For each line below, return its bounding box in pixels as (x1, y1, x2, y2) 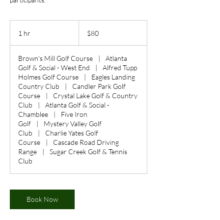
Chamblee (18, 110, 48, 118)
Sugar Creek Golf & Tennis (50, 147, 128, 156)
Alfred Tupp (103, 63, 137, 72)
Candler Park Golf (72, 82, 126, 90)
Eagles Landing (91, 73, 136, 81)
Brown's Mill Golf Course (18, 54, 93, 62)
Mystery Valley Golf (44, 119, 102, 128)
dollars (79, 31, 94, 37)
